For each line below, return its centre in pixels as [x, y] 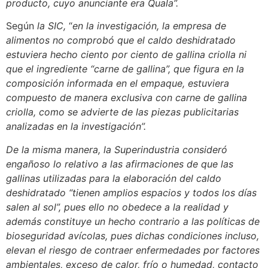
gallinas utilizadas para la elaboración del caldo [114, 178]
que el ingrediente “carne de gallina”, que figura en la [125, 69]
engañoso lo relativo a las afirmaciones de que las [120, 164]
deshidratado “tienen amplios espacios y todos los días [131, 192]
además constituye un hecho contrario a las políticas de [133, 221]
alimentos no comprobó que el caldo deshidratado [121, 40]
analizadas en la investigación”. [76, 127]
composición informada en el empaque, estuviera [118, 83]
